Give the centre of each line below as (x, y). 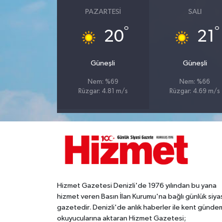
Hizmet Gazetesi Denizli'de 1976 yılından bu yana (137, 185)
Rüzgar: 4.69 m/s (195, 92)
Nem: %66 (195, 82)
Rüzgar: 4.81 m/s (103, 92)
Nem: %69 (103, 82)
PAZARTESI (103, 12)
